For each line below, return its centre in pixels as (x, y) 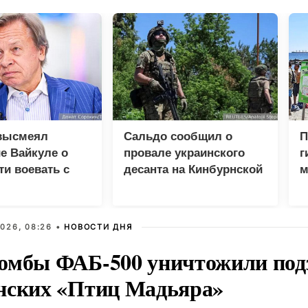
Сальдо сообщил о (178, 136)
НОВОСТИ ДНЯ (98, 227)
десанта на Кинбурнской (193, 169)
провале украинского (184, 153)
